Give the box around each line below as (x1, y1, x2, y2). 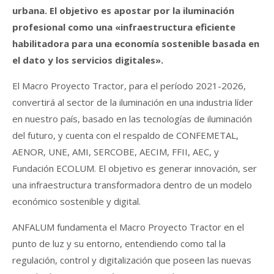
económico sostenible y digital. (12, 194, 141, 207)
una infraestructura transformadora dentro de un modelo (12, 178, 252, 191)
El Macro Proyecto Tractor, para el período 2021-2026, (12, 79, 246, 92)
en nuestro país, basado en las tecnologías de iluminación (12, 112, 252, 125)
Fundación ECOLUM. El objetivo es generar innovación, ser (12, 161, 257, 174)
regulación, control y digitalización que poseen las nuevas (12, 253, 251, 266)
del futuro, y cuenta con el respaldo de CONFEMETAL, (12, 128, 239, 141)
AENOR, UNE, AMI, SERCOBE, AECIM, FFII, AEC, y (12, 145, 219, 158)
